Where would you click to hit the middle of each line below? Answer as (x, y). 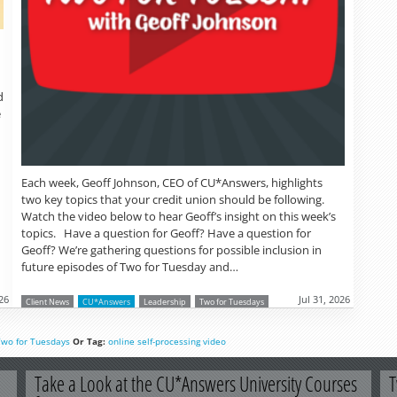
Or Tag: (89, 342)
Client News (47, 302)
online (121, 342)
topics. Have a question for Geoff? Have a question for (166, 234)
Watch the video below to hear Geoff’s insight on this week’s (179, 217)
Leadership (165, 302)
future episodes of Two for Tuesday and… (130, 267)
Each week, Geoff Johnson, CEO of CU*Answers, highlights (172, 183)
